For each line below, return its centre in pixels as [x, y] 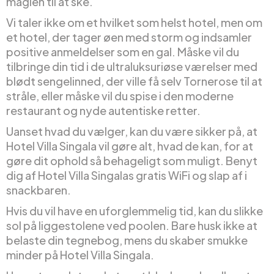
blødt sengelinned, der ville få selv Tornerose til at [134, 81]
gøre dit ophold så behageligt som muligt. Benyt [132, 161]
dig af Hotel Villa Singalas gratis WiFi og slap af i [127, 176]
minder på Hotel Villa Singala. [80, 255]
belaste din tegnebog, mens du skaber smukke [127, 240]
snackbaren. [39, 190]
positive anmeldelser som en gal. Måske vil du [123, 52]
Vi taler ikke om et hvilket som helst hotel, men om [134, 23]
